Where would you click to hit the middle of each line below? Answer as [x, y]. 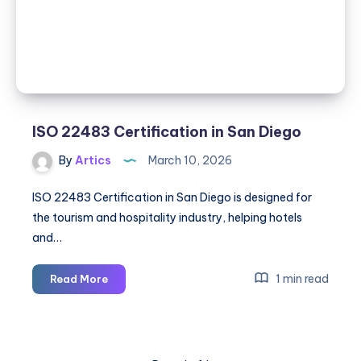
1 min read [301, 278]
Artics [92, 160]
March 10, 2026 [189, 160]
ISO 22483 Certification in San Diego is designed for [172, 197]
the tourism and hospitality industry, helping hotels [167, 217]
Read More [79, 278]
